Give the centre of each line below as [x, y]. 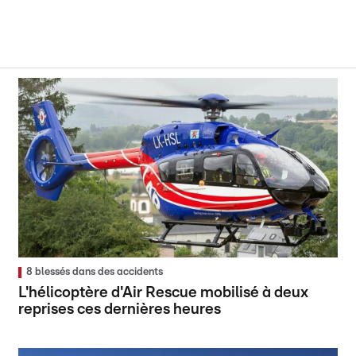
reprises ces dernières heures [120, 310]
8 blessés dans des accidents [95, 273]
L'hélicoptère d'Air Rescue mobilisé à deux [164, 293]
